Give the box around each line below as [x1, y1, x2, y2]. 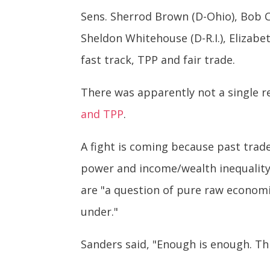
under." [81, 204, 119, 219]
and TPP [81, 107, 124, 122]
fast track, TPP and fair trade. [81, 52, 236, 67]
